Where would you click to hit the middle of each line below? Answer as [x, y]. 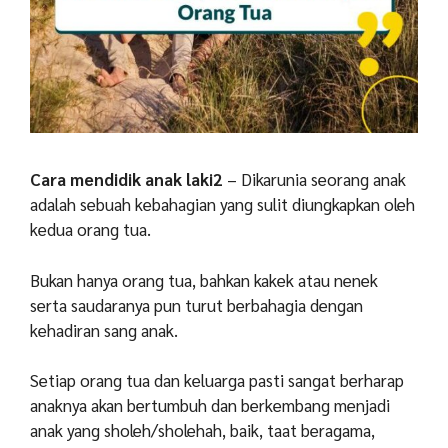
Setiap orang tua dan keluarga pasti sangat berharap [217, 380]
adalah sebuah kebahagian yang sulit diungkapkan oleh [222, 204]
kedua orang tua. [90, 229]
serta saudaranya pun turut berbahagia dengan [196, 304]
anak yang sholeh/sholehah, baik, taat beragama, [202, 430]
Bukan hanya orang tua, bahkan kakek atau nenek [204, 279]
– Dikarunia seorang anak [316, 179]
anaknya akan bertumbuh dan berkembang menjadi [210, 405]
